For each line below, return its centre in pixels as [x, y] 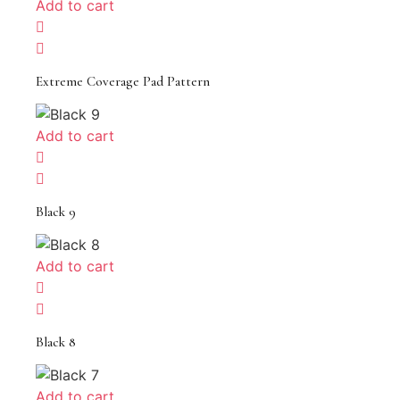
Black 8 [56, 342]
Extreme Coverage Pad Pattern [123, 82]
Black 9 [56, 212]
